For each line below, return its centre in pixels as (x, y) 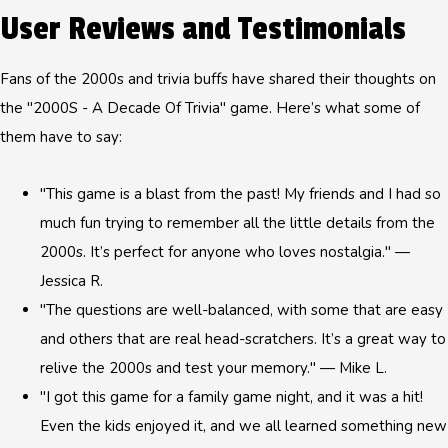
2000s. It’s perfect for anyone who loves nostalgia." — (225, 252)
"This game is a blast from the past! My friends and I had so (240, 194)
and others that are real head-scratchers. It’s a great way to (243, 339)
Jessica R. (71, 281)
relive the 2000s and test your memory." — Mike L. (213, 368)
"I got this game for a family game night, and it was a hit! (231, 397)
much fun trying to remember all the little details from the (237, 223)
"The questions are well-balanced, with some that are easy (241, 310)
